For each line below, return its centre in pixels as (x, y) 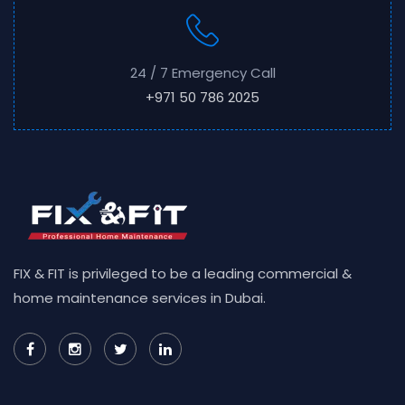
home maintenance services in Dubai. (140, 298)
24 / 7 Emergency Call (202, 73)
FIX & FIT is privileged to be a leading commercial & (183, 273)
